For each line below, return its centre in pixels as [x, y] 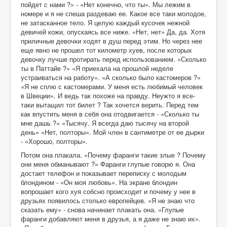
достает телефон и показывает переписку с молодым [104, 173]
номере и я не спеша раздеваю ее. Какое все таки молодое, [113, 13]
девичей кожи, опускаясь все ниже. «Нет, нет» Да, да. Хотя [113, 31]
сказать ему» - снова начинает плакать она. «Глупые [102, 209]
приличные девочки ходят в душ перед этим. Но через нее [111, 41]
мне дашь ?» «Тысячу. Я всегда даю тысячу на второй [105, 123]
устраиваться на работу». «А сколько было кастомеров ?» [111, 77]
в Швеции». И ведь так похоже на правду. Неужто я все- [108, 95]
